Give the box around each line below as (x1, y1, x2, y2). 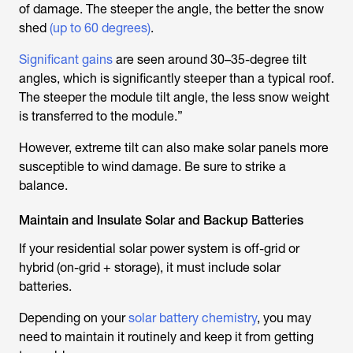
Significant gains (19, 52, 113, 68)
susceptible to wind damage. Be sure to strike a (19, 159, 286, 175)
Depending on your (19, 310, 128, 326)
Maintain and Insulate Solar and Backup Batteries (19, 213, 303, 229)
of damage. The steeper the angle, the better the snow (19, 2, 324, 17)
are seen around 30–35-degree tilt (113, 52, 307, 68)
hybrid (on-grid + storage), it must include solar (19, 260, 281, 276)
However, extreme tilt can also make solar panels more (19, 140, 329, 156)
